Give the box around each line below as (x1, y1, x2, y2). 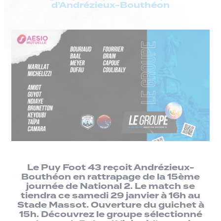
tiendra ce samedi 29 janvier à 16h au (21, 189, 200, 202)
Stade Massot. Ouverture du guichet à (17, 199, 204, 212)
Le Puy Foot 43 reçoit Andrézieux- (27, 161, 194, 174)
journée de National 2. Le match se (26, 180, 195, 193)
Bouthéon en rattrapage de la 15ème (21, 171, 200, 184)
